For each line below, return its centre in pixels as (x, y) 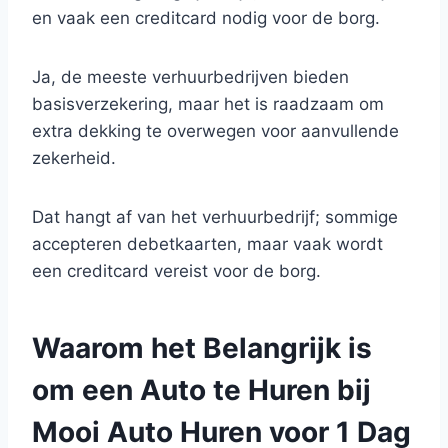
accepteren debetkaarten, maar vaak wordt (207, 244)
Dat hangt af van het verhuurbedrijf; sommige (215, 217)
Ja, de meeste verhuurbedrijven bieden (190, 77)
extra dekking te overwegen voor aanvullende (215, 131)
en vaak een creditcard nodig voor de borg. (206, 18)
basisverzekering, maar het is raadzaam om (208, 104)
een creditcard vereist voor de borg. (176, 271)
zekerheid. (74, 158)
